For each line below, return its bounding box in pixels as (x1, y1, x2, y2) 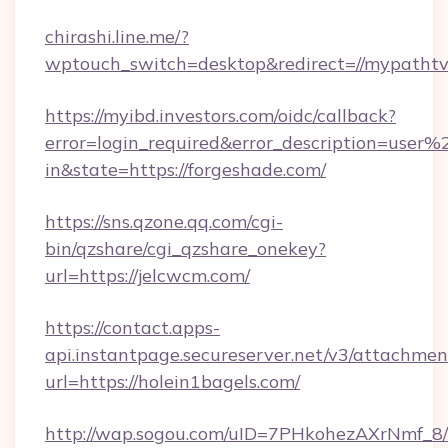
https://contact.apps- (45, 316, 220, 339)
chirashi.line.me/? (45, 25, 189, 48)
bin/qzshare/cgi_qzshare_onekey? (45, 237, 326, 260)
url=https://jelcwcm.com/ (45, 264, 250, 287)
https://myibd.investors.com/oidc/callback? (45, 104, 396, 127)
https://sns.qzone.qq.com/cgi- (45, 210, 283, 233)
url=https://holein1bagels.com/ (45, 370, 300, 393)
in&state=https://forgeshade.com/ (45, 158, 326, 181)
